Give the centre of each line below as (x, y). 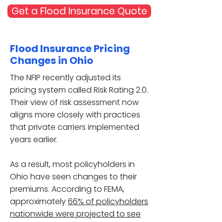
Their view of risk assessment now (74, 102)
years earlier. (34, 139)
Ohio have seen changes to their (73, 177)
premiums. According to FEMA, (67, 189)
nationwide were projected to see (75, 214)
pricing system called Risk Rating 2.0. (79, 90)
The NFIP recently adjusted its (65, 78)
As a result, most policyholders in (72, 164)
